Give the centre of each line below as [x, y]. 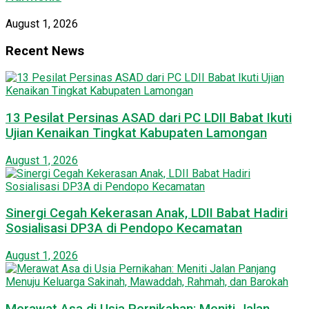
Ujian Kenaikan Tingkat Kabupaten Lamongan [136, 133]
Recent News [45, 51]
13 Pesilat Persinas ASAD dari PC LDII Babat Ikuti [149, 118]
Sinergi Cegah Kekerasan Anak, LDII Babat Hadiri [147, 213]
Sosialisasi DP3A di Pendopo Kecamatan [124, 229]
